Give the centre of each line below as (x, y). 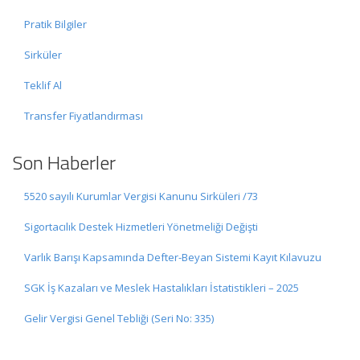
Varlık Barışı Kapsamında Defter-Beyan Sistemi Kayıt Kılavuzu (173, 257)
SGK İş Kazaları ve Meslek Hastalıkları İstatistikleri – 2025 (162, 288)
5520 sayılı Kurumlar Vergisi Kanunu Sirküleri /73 (141, 196)
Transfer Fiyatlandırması (84, 116)
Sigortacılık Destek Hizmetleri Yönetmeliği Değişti (141, 227)
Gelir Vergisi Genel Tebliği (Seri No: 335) (119, 318)
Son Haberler (64, 162)
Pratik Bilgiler (55, 24)
